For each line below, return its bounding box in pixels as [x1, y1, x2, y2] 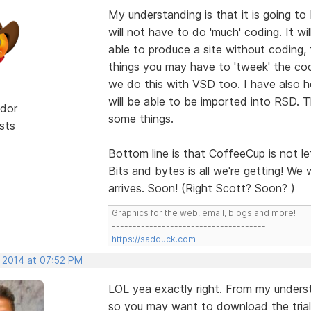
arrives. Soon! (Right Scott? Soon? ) [108, 180, 295, 195]
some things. [108, 111, 174, 126]
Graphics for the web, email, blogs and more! [111, 207, 296, 218]
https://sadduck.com [111, 233, 196, 244]
